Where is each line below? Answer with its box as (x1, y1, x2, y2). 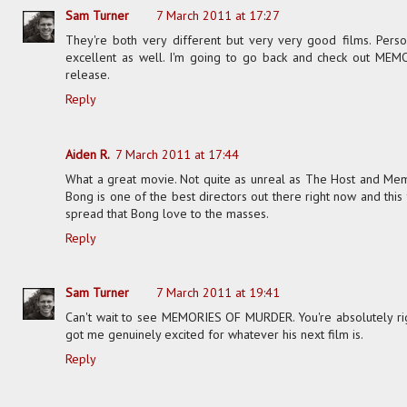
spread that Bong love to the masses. (65, 204, 269, 222)
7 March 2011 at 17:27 (156, 7, 280, 25)
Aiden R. (65, 145, 110, 163)
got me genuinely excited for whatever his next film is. (65, 326, 363, 343)
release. (65, 66, 110, 84)
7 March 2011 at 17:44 (115, 145, 239, 163)
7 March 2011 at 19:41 (156, 284, 280, 302)
